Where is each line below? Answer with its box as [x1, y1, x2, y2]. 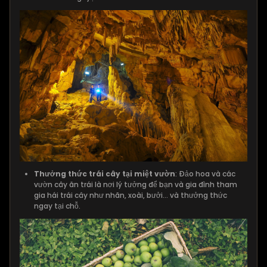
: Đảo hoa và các [175, 169, 235, 179]
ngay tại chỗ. [34, 201, 80, 212]
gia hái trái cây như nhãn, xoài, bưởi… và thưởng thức [34, 190, 227, 201]
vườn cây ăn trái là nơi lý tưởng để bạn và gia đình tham [34, 179, 237, 190]
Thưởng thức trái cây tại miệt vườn [34, 169, 175, 179]
